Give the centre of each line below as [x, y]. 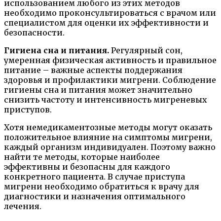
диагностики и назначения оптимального [95, 196]
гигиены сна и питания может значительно [98, 90]
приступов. [28, 109]
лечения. [23, 206]
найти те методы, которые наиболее [82, 157]
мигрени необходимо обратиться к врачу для [102, 186]
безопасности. [34, 32]
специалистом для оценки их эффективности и [106, 22]
